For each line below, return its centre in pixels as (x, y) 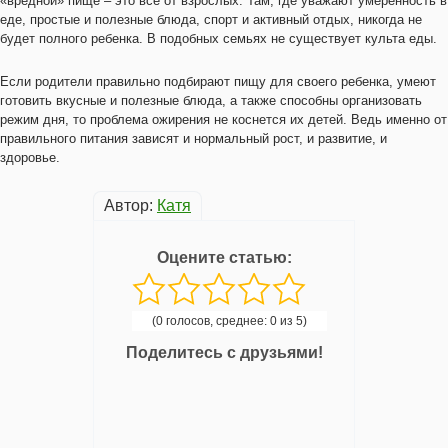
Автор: (130, 205)
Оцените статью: (224, 257)
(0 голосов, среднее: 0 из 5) (229, 321)
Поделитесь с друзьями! (224, 352)
